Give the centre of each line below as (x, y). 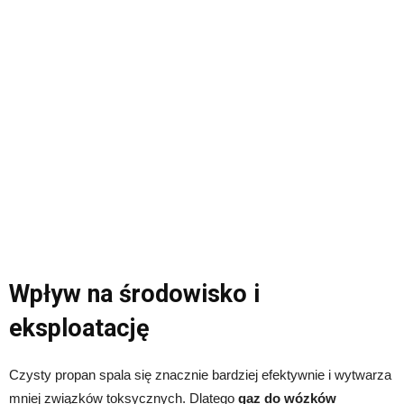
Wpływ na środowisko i (134, 294)
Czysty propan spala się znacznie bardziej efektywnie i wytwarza (200, 375)
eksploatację (79, 329)
